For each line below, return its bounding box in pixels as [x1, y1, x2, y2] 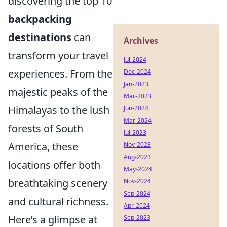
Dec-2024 [124, 67, 151, 76]
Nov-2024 [124, 177, 151, 185]
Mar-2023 [124, 92, 152, 100]
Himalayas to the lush [8, 103, 109, 117]
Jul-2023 [124, 128, 146, 137]
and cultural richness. [8, 194, 108, 208]
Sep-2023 [124, 213, 150, 222]
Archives [124, 35, 158, 46]
